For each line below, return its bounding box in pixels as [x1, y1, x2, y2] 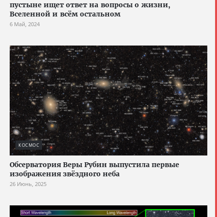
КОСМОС [18, 142, 39, 149]
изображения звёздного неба [10, 170, 120, 179]
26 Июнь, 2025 [10, 180, 46, 188]
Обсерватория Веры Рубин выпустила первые [10, 160, 179, 170]
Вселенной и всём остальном [10, 9, 121, 18]
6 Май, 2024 [10, 20, 40, 28]
